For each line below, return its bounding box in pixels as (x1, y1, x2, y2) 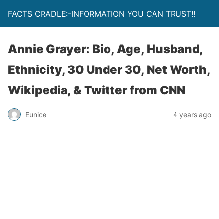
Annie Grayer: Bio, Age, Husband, (8, 42, 203, 56)
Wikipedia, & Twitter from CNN (8, 83, 185, 97)
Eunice (25, 110, 46, 119)
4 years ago (173, 110, 211, 119)
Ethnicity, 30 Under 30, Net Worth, (8, 63, 210, 77)
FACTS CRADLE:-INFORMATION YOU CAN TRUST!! (8, 9, 195, 19)
